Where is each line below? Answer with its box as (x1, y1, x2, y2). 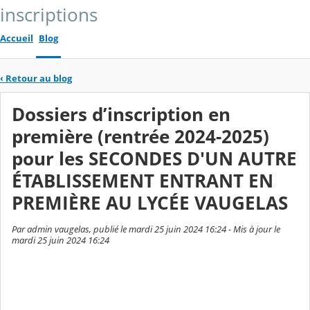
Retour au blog (6, 71, 72, 84)
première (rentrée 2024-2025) (12, 125, 269, 149)
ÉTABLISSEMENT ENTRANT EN (12, 169, 273, 194)
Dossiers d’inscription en (12, 102, 230, 127)
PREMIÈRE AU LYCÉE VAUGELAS (12, 191, 288, 216)
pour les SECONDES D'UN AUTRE (12, 147, 297, 172)
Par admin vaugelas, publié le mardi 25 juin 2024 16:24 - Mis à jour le (12, 223, 280, 236)
